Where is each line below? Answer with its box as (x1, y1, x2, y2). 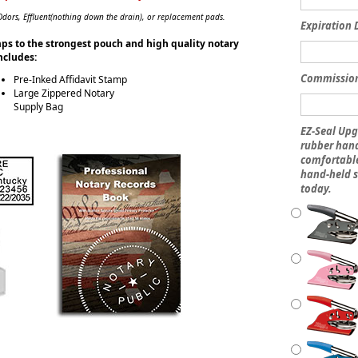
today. (300, 181, 332, 196)
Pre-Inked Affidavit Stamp (13, 73, 127, 86)
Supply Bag (13, 100, 63, 113)
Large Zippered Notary (13, 86, 114, 100)
